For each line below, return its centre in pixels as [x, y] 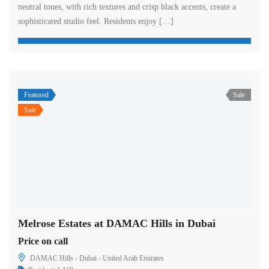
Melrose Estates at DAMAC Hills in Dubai [117, 223]
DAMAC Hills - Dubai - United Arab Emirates [97, 258]
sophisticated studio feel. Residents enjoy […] [96, 22]
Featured [36, 95]
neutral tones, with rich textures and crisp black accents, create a [127, 7]
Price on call [43, 241]
